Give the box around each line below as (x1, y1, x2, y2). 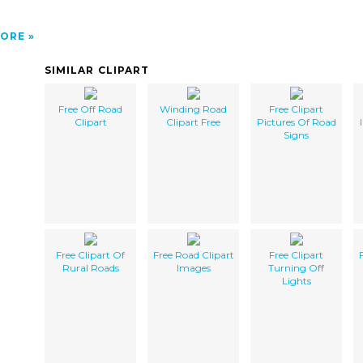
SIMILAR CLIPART (45, 63, 150, 76)
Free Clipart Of (56, 248, 125, 261)
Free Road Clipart (152, 248, 234, 261)
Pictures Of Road (256, 115, 336, 128)
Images (176, 261, 211, 274)
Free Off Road (58, 102, 122, 115)
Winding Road (160, 102, 227, 115)
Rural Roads (62, 261, 119, 274)
